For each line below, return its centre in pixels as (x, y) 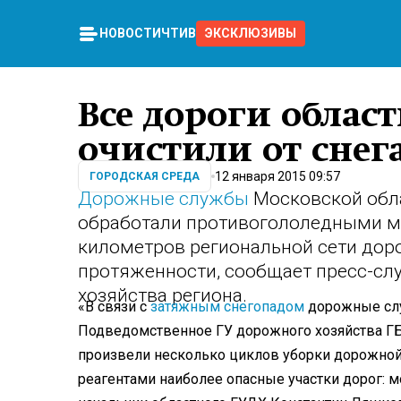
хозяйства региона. (162, 295)
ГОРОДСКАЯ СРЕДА (145, 177)
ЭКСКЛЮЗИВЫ (251, 34)
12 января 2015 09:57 (277, 176)
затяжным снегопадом (227, 307)
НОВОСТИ (130, 34)
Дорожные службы (163, 198)
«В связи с (114, 307)
